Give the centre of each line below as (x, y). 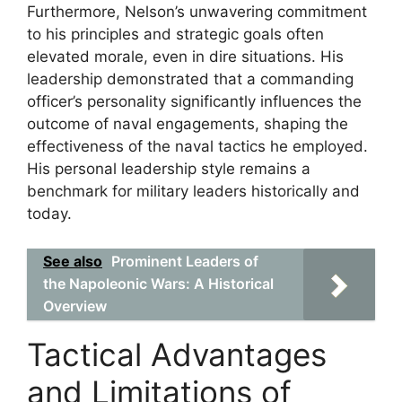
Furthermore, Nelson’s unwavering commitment (197, 12)
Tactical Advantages (177, 354)
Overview (75, 306)
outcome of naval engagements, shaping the (188, 124)
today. (49, 214)
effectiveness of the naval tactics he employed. (197, 146)
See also (73, 261)
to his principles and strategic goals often (175, 34)
